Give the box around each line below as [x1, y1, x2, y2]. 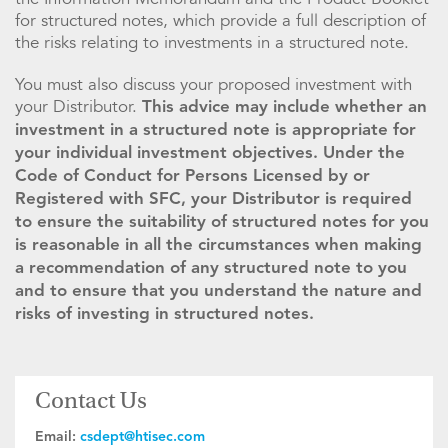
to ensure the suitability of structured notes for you [15, 214, 429, 232]
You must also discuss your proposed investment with [15, 73, 412, 97]
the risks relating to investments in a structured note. [15, 31, 409, 55]
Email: [35, 430, 76, 445]
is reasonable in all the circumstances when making [15, 237, 422, 255]
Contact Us [35, 391, 147, 416]
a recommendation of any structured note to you [15, 260, 407, 278]
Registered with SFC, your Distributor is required [15, 191, 412, 209]
